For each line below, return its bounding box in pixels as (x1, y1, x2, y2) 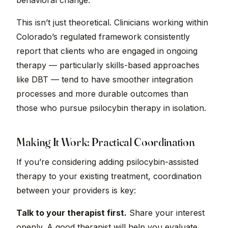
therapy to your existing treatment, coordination (16, 171, 202, 182)
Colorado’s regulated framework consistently (16, 32, 190, 42)
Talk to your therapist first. (16, 208, 127, 218)
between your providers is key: (16, 185, 136, 196)
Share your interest (127, 208, 205, 218)
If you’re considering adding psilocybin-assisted (16, 157, 198, 167)
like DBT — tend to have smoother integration (16, 74, 193, 85)
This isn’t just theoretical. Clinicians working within (16, 17, 208, 28)
